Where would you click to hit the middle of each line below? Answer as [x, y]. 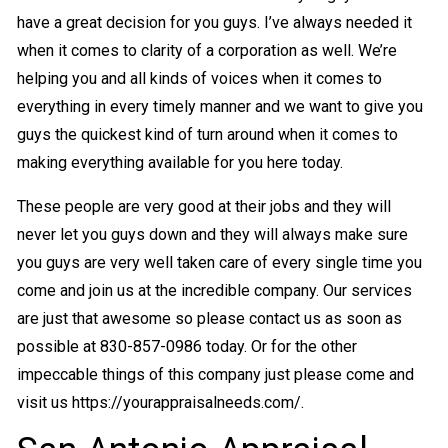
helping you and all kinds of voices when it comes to [199, 78]
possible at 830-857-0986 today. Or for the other [186, 346]
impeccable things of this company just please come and [215, 374]
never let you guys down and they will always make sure [212, 234]
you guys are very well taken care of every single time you [219, 262]
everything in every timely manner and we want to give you [219, 106]
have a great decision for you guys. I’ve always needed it [214, 22]
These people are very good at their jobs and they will [203, 206]
